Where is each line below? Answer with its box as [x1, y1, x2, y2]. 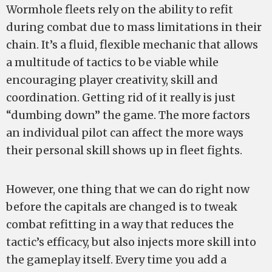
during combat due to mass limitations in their [6, 20, 262, 34]
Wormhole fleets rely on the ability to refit [6, 2, 233, 16]
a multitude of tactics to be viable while [6, 55, 219, 69]
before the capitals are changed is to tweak [6, 200, 237, 214]
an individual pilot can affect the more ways [6, 126, 243, 140]
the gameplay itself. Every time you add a [6, 253, 226, 267]
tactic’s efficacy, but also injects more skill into [6, 235, 256, 249]
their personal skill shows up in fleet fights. [6, 143, 242, 157]
